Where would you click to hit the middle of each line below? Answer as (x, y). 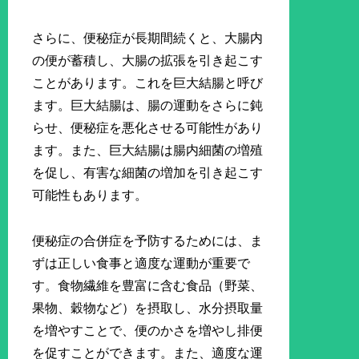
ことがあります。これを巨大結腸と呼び (148, 83)
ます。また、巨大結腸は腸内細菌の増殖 (148, 151)
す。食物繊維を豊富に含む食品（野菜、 (148, 286)
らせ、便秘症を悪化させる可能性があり (148, 128)
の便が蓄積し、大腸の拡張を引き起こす (148, 61)
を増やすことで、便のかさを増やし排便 (148, 331)
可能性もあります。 (90, 196)
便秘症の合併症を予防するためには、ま (148, 241)
